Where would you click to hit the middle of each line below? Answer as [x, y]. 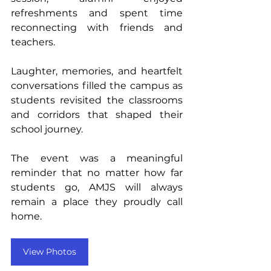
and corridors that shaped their [97, 114]
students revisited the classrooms [97, 100]
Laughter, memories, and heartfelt [97, 71]
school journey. [47, 129]
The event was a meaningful [97, 158]
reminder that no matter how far [97, 172]
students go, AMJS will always [97, 187]
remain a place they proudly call [97, 201]
